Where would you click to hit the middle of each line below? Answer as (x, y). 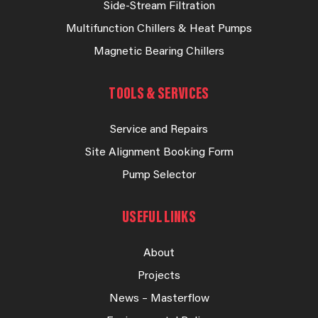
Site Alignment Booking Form (159, 152)
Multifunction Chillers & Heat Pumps (159, 29)
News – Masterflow (159, 298)
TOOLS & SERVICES (159, 94)
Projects (159, 276)
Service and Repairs (159, 130)
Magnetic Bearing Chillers (159, 51)
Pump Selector (159, 175)
